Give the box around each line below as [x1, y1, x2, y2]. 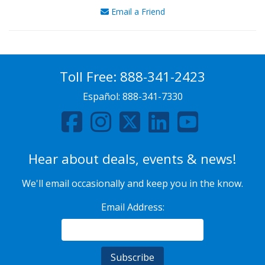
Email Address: [101, 200, 164, 214]
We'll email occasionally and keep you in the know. [22, 176, 243, 190]
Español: [82, 89, 122, 103]
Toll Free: [60, 67, 120, 86]
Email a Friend [108, 5, 165, 17]
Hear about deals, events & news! [28, 149, 237, 168]
